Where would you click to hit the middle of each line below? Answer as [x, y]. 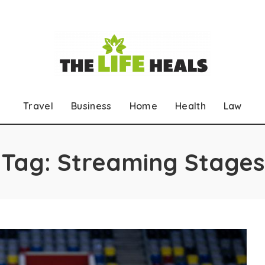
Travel [38, 106]
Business [91, 106]
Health [190, 106]
